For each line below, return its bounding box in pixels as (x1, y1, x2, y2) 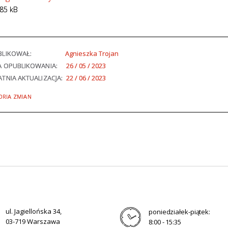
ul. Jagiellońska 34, (6, 207, 62, 216)
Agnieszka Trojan (65, 49, 119, 59)
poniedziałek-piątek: (149, 207, 210, 216)
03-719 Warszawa (6, 217, 60, 226)
